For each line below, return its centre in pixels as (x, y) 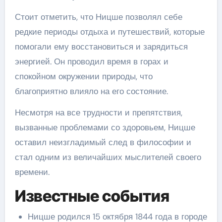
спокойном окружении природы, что (83, 76)
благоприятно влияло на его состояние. (91, 91)
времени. (32, 172)
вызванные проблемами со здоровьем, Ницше (105, 127)
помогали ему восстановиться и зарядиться (101, 46)
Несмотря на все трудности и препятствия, (98, 112)
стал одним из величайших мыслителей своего (108, 157)
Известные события (92, 196)
